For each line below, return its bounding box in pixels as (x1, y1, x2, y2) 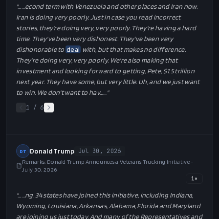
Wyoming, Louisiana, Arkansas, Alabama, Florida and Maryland (16, 202, 200, 210)
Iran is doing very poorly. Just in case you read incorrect (16, 13, 181, 21)
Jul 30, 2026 (78, 147, 121, 155)
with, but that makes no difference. (81, 45, 186, 53)
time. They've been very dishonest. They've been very (16, 35, 174, 43)
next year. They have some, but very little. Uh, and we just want (16, 78, 200, 86)
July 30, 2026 (22, 166, 57, 173)
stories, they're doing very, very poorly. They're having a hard (16, 24, 197, 32)
